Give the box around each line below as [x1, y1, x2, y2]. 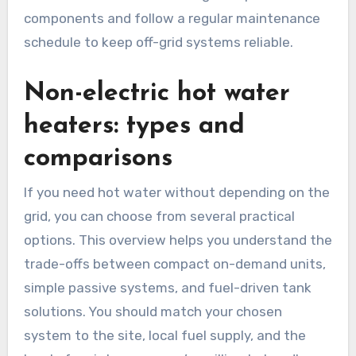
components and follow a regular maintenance [23, 10, 320, 27]
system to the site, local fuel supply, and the [23, 327, 306, 344]
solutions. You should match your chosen [23, 304, 282, 320]
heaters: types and [23, 114, 245, 140]
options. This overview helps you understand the [23, 232, 332, 249]
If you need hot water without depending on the [23, 184, 330, 201]
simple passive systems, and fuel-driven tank [23, 280, 311, 296]
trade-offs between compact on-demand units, [23, 256, 326, 273]
